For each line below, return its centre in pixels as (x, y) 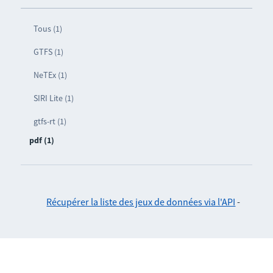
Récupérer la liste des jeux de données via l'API (141, 202)
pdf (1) (41, 140)
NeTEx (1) (50, 75)
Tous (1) (48, 29)
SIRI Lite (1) (53, 98)
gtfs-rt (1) (50, 122)
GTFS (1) (48, 52)
